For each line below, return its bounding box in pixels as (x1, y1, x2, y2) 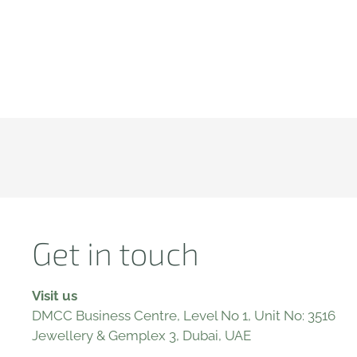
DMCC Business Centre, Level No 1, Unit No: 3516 (32, 308, 335, 324)
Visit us (32, 288, 77, 304)
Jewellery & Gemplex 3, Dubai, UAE (32, 328, 251, 343)
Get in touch (32, 233, 199, 272)
